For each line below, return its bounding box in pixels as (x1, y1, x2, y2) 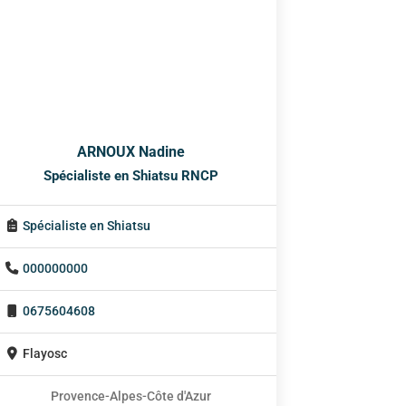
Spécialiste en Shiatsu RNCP (43, 168, 218, 185)
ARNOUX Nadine (76, 143, 185, 161)
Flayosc (23, 346, 68, 362)
